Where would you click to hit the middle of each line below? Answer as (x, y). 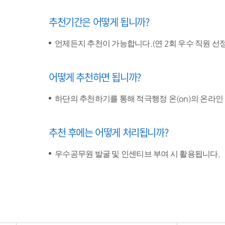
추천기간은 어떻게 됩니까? (99, 22)
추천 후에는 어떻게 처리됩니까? (109, 132)
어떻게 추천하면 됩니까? (95, 77)
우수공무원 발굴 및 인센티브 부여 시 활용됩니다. (137, 154)
